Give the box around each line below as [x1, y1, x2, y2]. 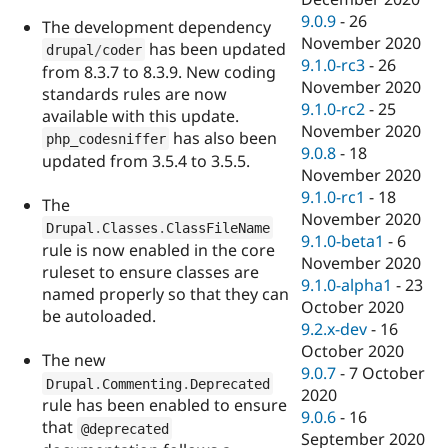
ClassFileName [165, 219, 270, 236]
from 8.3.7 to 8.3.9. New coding [42, 60, 276, 83]
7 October [349, 362, 426, 385]
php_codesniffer [45, 130, 166, 147]
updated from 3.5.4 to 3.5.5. [42, 149, 250, 172]
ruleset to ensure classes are [42, 260, 259, 283]
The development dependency [42, 15, 271, 38]
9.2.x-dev [301, 318, 368, 341]
